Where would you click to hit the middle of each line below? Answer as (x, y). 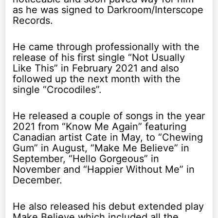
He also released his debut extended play (109, 206)
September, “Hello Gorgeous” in (86, 158)
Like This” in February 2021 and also (96, 68)
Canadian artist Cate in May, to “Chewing (108, 137)
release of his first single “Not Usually (99, 57)
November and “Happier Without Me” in (104, 169)
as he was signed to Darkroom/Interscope (108, 9)
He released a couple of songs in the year (109, 116)
